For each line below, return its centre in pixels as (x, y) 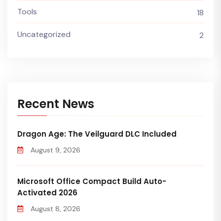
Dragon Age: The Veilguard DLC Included (97, 134)
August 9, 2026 (55, 150)
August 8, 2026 (55, 208)
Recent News (56, 104)
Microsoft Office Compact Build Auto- (92, 181)
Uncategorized (44, 34)
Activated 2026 (47, 192)
